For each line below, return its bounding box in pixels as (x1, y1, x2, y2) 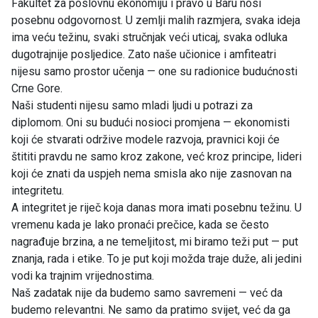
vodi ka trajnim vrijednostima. (11, 268, 154, 283)
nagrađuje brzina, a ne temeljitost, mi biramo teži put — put (11, 234, 298, 248)
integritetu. (11, 183, 64, 197)
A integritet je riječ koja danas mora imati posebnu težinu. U (11, 200, 302, 214)
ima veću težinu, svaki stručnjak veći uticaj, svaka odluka (11, 30, 287, 44)
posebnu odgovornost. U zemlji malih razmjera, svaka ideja (11, 13, 300, 27)
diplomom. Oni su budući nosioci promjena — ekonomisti (11, 115, 290, 129)
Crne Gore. (11, 81, 62, 95)
